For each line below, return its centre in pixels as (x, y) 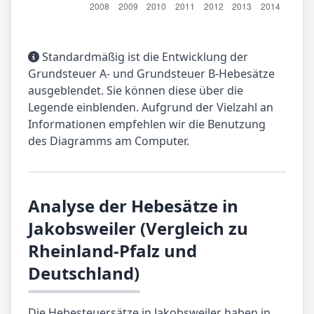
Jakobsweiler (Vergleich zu (138, 228)
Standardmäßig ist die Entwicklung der (144, 57)
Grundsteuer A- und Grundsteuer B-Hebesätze (151, 74)
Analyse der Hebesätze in (133, 206)
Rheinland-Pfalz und (112, 251)
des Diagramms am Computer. (109, 141)
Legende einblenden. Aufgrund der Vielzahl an (151, 108)
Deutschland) (84, 273)
